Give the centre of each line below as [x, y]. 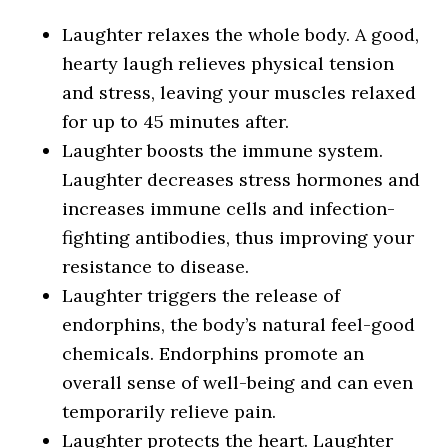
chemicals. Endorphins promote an [213, 353]
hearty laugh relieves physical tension [228, 63]
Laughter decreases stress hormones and [241, 179]
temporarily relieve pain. [169, 411]
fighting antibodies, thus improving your [238, 237]
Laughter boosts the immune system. [223, 150]
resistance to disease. [156, 266]
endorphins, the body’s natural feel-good [239, 324]
